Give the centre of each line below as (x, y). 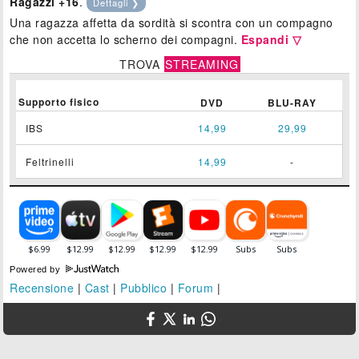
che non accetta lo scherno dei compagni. (125, 39)
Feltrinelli (50, 161)
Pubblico (144, 287)
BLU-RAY (292, 102)
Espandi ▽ (271, 39)
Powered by (36, 269)
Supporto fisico (59, 101)
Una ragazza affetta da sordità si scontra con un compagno (171, 22)
